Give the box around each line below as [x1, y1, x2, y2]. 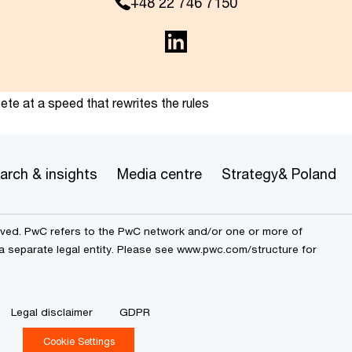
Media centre [117, 164, 202, 182]
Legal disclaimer [11, 305, 93, 318]
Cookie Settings [42, 335, 115, 347]
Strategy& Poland [222, 164, 336, 182]
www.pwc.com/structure [177, 242, 299, 255]
